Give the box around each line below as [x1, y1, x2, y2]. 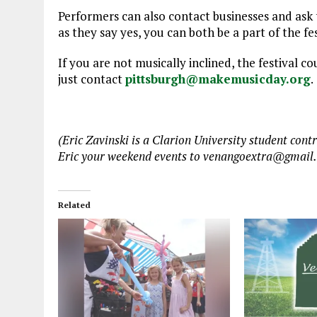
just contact [58, 71, 125, 87]
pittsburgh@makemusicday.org [125, 71, 311, 87]
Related [58, 200, 91, 210]
